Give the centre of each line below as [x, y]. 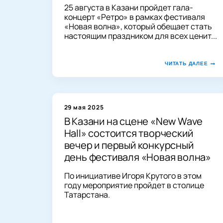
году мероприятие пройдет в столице [134, 185]
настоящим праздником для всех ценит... [140, 36]
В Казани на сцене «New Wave [133, 121]
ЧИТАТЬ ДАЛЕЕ [186, 63]
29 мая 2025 [84, 107]
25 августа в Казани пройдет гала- [128, 7]
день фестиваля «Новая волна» [137, 157]
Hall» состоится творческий [128, 133]
